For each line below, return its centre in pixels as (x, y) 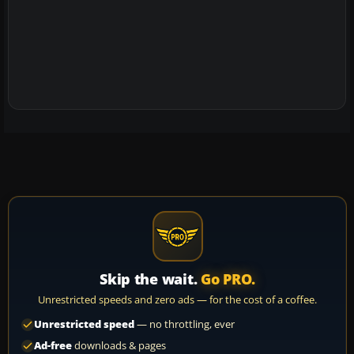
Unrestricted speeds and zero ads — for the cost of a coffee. (178, 300)
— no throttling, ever (185, 325)
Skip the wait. (151, 279)
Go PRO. (228, 279)
